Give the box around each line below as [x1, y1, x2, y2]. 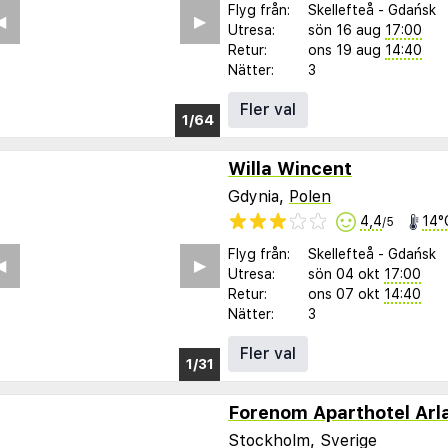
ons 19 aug [308, 41, 381, 58]
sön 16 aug [308, 21, 381, 38]
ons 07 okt [308, 286, 380, 303]
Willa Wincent [228, 158, 352, 180]
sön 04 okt [308, 266, 380, 283]
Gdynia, [228, 186, 289, 206]
